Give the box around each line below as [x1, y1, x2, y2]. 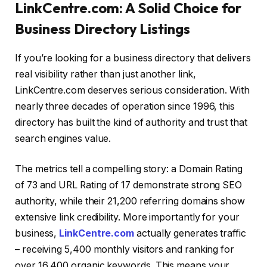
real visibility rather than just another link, [15, 68, 197, 80]
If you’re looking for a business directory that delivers [15, 52, 251, 64]
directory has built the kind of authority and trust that [15, 116, 247, 128]
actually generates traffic [134, 228, 246, 240]
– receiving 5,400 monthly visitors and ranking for [15, 244, 235, 256]
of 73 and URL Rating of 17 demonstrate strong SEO [15, 179, 243, 191]
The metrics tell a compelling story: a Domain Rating [15, 163, 243, 175]
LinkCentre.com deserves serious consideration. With [15, 84, 250, 96]
